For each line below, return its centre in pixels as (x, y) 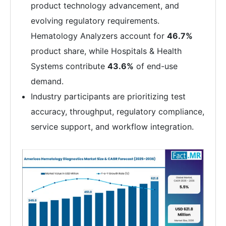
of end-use (156, 66)
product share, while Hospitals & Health (106, 51)
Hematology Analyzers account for (99, 36)
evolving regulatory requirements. (95, 21)
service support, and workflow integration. (112, 127)
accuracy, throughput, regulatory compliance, (118, 111)
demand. (47, 81)
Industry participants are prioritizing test (108, 96)
